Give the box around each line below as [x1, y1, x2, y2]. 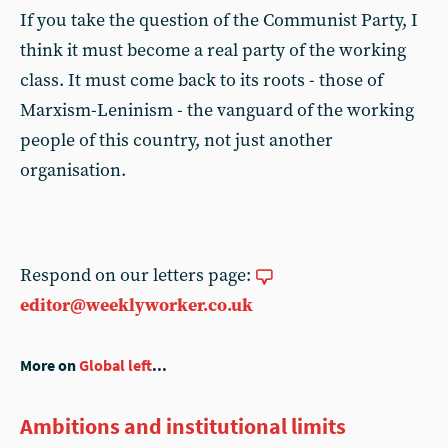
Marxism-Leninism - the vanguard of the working [20, 99, 414, 122]
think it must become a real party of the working [20, 39, 406, 62]
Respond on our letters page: [20, 264, 255, 287]
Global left [79, 356, 152, 375]
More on [20, 356, 79, 375]
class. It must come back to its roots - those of [20, 69, 383, 92]
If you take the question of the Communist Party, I [20, 9, 418, 32]
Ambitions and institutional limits [20, 412, 346, 440]
